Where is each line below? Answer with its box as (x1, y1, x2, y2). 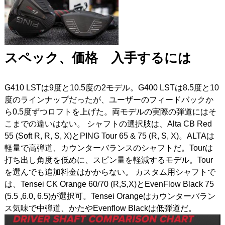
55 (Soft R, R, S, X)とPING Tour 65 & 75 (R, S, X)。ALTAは (4, 131, 214, 140)
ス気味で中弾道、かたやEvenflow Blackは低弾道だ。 (4, 203, 196, 212)
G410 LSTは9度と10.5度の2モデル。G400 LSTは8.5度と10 (4, 83, 219, 92)
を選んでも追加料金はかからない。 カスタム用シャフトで (4, 167, 215, 176)
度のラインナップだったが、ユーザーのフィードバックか (4, 95, 213, 104)
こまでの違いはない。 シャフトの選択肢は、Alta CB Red (4, 119, 212, 128)
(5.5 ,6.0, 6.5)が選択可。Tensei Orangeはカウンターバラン (4, 191, 215, 200)
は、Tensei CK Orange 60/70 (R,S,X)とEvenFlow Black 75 (4, 179, 214, 188)
